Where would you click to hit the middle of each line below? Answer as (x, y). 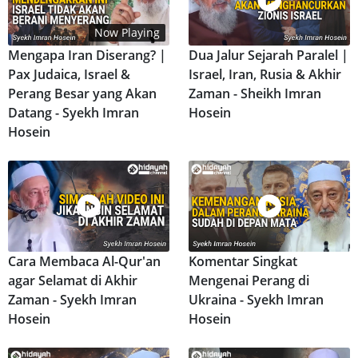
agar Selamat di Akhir (73, 280)
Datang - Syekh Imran (74, 113)
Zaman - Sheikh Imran (255, 94)
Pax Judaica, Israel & (69, 75)
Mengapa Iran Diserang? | (87, 56)
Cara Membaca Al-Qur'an (84, 261)
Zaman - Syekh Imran (72, 299)
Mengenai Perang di (249, 280)
